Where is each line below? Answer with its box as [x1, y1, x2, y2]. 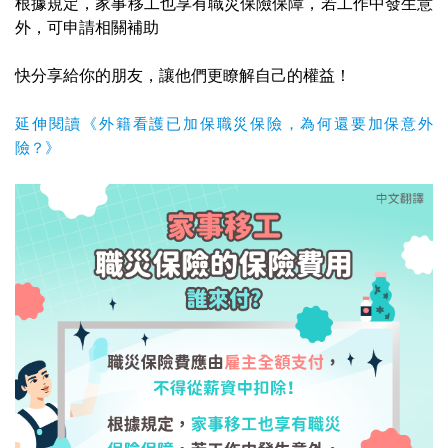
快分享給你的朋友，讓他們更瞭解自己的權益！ [15, 67, 351, 84]
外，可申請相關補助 [15, 19, 159, 36]
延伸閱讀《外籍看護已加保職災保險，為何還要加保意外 [15, 115, 433, 132]
